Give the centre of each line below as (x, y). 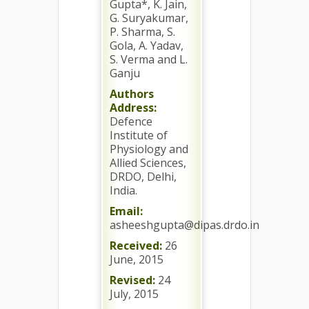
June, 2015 (137, 259)
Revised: (132, 280)
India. (123, 190)
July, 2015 (134, 294)
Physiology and (149, 149)
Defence (131, 121)
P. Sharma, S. (142, 32)
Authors (132, 94)
